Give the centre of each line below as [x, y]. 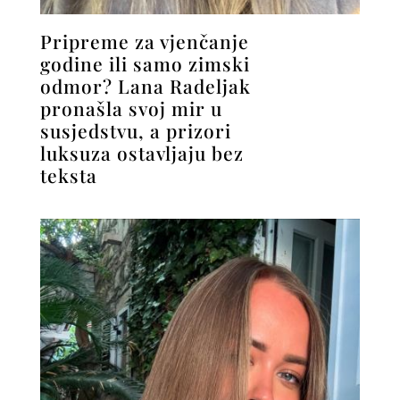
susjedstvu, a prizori [135, 131]
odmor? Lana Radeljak [145, 86]
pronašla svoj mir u [131, 108]
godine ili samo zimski [145, 64]
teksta [68, 175]
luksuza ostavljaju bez [142, 153]
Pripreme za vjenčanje [144, 42]
